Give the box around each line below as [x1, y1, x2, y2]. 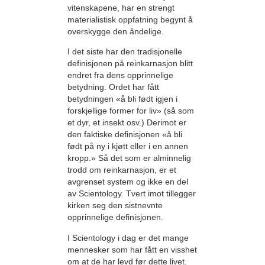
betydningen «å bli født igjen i [67, 94, 177, 104]
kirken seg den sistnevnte [67, 201, 163, 211]
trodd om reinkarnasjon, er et [67, 165, 176, 175]
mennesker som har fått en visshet [67, 244, 197, 254]
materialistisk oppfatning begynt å [67, 15, 193, 25]
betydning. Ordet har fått [67, 82, 159, 92]
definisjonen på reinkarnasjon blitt [67, 59, 193, 69]
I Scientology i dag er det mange [67, 232, 189, 243]
